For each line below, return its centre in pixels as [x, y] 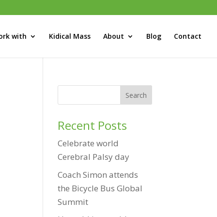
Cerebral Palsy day [94, 157]
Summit [73, 201]
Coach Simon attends [98, 174]
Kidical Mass [70, 36]
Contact [188, 36]
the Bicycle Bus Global [100, 188]
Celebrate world [88, 143]
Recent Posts [93, 125]
